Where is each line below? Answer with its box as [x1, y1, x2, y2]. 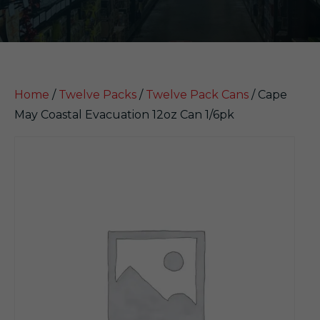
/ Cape [249, 88, 287, 101]
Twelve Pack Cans [146, 88, 249, 101]
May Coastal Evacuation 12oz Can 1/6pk [14, 108, 234, 121]
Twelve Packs [59, 88, 136, 101]
